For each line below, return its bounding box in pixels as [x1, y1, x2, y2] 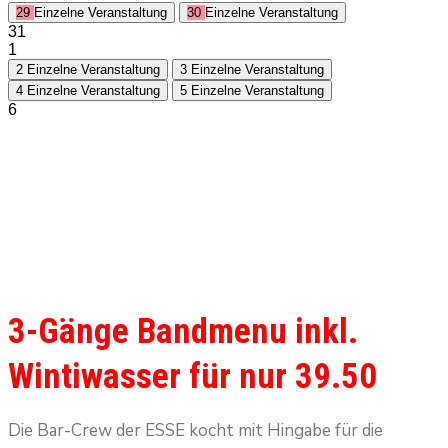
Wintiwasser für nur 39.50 [8, 356, 377, 397]
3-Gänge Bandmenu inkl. [8, 311, 358, 352]
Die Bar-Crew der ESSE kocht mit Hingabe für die [8, 419, 383, 442]
